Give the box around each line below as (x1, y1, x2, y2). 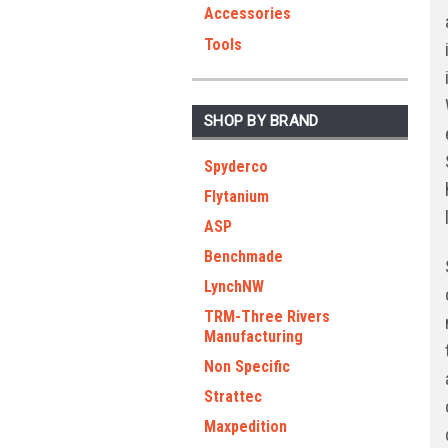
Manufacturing (204, 327, 303, 346)
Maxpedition (204, 417, 287, 436)
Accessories (204, 4, 291, 23)
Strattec (204, 387, 262, 406)
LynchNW (204, 277, 264, 296)
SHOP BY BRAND (204, 112, 319, 130)
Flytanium (204, 187, 269, 206)
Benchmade (204, 247, 283, 266)
